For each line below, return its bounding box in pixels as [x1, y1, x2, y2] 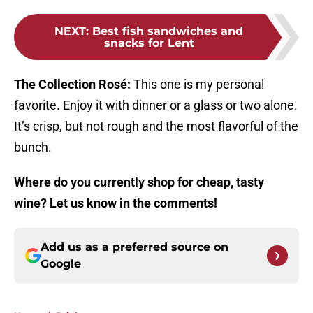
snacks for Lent [103, 36, 194, 50]
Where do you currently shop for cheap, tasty [14, 175, 264, 190]
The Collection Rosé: [14, 77, 133, 92]
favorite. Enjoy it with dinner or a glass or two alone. [14, 98, 298, 113]
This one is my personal [133, 77, 264, 92]
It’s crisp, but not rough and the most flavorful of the [14, 119, 298, 134]
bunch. [14, 140, 52, 155]
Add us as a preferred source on [41, 240, 228, 254]
